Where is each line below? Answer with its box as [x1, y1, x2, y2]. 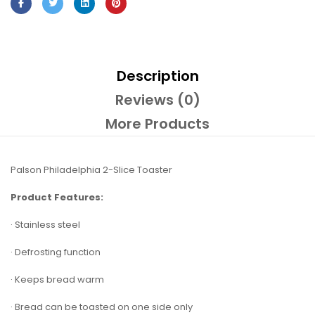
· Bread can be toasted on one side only [11, 300, 193, 314]
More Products [105, 113, 210, 134]
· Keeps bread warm [11, 272, 104, 286]
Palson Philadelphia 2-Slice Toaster [11, 162, 172, 176]
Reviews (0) [115, 89, 200, 110]
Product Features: [11, 190, 103, 204]
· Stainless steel [11, 217, 80, 231]
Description [116, 65, 199, 86]
